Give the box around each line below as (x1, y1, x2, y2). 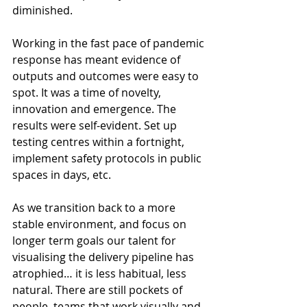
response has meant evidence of (12, 51, 183, 67)
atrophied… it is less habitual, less (12, 265, 189, 281)
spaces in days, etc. (12, 167, 111, 182)
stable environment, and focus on (12, 216, 189, 232)
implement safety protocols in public (12, 150, 204, 166)
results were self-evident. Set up (12, 117, 180, 133)
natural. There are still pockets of (12, 282, 185, 297)
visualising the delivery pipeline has (12, 249, 197, 265)
